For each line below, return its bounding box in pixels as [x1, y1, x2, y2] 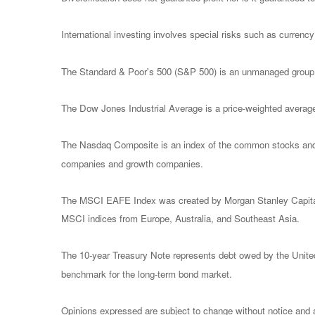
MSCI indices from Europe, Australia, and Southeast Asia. [61, 212, 300, 226]
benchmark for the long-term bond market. [61, 266, 232, 281]
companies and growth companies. [61, 156, 203, 170]
